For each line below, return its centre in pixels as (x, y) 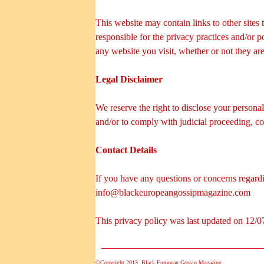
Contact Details (126, 150)
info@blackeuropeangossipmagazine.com (173, 192)
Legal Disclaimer (129, 79)
